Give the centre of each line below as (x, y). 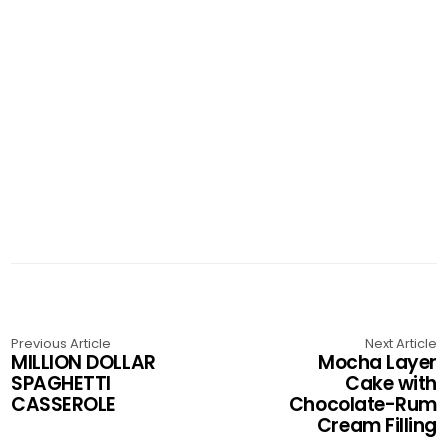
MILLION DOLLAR (83, 362)
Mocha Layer (377, 362)
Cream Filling (376, 425)
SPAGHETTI (61, 383)
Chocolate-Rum (362, 404)
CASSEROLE (63, 404)
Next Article (400, 343)
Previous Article (61, 343)
